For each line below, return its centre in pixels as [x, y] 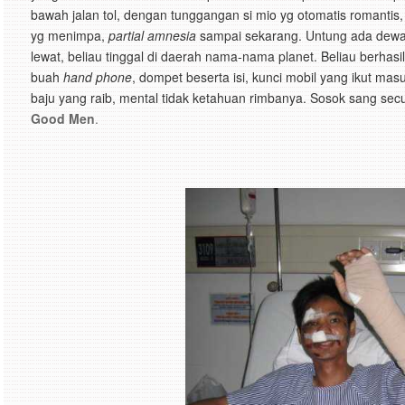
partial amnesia [152, 35]
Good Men [63, 118]
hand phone [96, 77]
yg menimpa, [70, 35]
